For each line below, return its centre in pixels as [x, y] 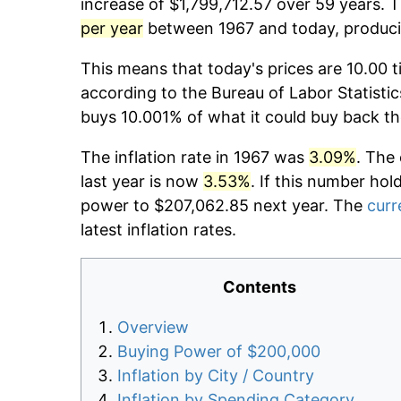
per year [112, 29]
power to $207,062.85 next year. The [224, 206]
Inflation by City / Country [216, 376]
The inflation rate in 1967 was [195, 158]
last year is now [142, 182]
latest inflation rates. [158, 230]
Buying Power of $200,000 [219, 352]
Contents [260, 287]
